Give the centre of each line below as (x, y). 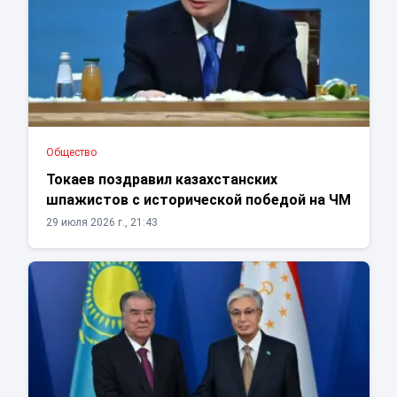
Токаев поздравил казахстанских (161, 180)
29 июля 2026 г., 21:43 (101, 223)
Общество (71, 153)
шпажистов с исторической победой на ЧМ (198, 200)
